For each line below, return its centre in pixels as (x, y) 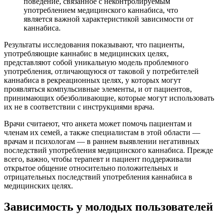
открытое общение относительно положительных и (91, 168)
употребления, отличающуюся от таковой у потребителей (101, 71)
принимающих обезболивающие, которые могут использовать (109, 98)
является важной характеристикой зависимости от (109, 19)
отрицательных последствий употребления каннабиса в (98, 177)
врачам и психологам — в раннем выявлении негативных (102, 141)
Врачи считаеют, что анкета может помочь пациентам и (98, 123)
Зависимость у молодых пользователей (109, 206)
